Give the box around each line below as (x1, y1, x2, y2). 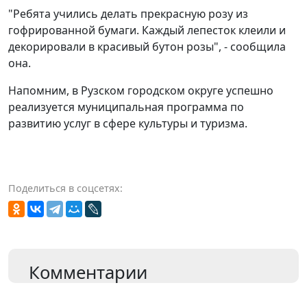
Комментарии (29, 260, 147, 285)
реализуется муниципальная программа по (8, 99, 244, 115)
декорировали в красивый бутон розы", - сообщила (8, 39, 286, 55)
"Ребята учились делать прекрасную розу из (8, 6, 248, 22)
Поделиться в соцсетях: (8, 182, 123, 195)
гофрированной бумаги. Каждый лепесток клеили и (8, 23, 286, 38)
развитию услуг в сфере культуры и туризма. (8, 116, 247, 132)
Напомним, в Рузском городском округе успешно (8, 83, 273, 99)
